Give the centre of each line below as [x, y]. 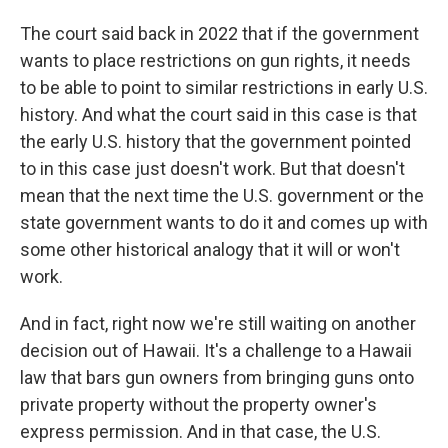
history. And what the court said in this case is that [218, 114]
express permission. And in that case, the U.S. [200, 431]
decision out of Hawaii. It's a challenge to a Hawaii [216, 350]
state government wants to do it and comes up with [224, 222]
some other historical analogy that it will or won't [210, 249]
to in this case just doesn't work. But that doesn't [212, 168]
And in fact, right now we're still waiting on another [218, 323]
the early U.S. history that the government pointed [215, 141]
